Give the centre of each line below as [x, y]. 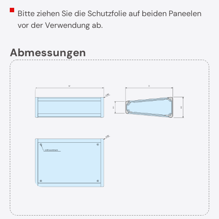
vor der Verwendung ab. [60, 25]
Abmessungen [48, 52]
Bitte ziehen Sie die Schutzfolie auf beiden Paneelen [110, 13]
